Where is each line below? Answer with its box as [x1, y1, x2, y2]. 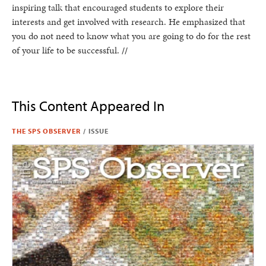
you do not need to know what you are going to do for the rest [12, 28, 251, 43]
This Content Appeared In [12, 96, 164, 115]
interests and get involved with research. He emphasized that [12, 14, 245, 28]
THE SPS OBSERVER [12, 126, 81, 135]
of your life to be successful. [12, 43, 122, 57]
